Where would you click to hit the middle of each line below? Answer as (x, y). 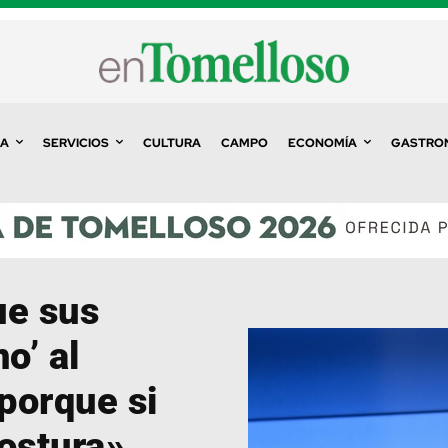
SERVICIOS (75, 142)
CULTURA (171, 142)
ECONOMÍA (322, 142)
